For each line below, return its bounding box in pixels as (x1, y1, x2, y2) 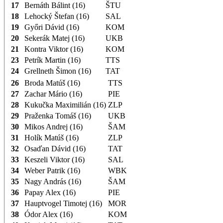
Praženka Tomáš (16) (24, 111, 91, 120)
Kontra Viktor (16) (24, 44, 83, 53)
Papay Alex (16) (24, 188, 76, 197)
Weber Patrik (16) (24, 166, 80, 175)
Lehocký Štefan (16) (24, 11, 89, 20)
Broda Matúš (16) (24, 78, 80, 87)
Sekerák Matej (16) (24, 33, 85, 42)
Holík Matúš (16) (24, 133, 79, 142)
